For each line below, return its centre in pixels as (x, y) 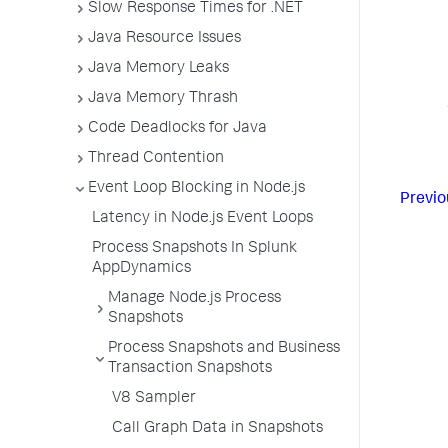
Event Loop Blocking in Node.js (196, 189)
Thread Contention (156, 159)
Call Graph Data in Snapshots (217, 429)
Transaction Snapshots (190, 369)
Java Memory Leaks (158, 69)
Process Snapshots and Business (224, 349)
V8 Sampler (154, 399)
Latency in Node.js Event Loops (202, 219)
